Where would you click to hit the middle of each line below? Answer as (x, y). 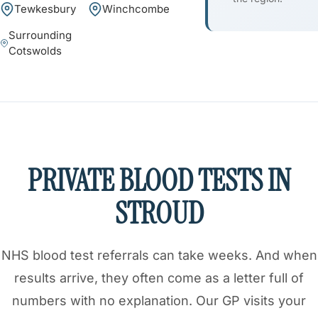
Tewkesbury (45, 9)
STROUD (159, 213)
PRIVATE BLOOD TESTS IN (159, 180)
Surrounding (40, 35)
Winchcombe (136, 9)
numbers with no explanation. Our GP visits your (159, 300)
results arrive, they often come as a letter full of (159, 278)
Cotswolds (35, 50)
